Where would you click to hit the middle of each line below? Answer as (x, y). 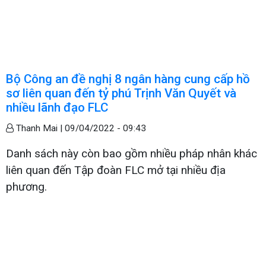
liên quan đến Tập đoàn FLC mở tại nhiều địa (116, 170)
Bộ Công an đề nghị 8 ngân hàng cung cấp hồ (128, 79)
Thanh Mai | (39, 128)
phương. (26, 186)
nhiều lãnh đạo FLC (57, 107)
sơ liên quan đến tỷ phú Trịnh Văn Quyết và (121, 93)
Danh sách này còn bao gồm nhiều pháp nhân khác (132, 153)
